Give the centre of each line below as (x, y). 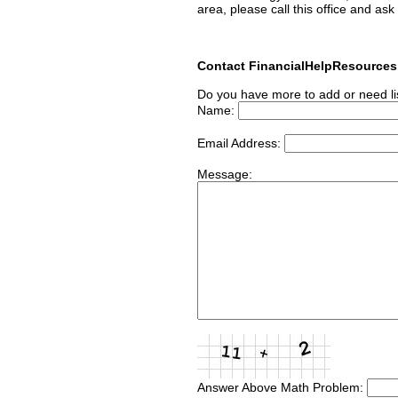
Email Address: (241, 143)
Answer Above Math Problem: (282, 387)
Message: (225, 174)
